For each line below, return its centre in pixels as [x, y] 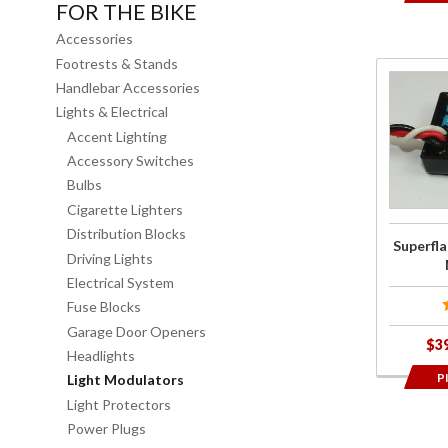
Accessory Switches [130, 161]
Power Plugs [106, 429]
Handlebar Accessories [128, 87]
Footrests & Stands [117, 63]
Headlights [100, 356]
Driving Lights [109, 258]
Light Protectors [118, 404]
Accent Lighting [116, 136]
